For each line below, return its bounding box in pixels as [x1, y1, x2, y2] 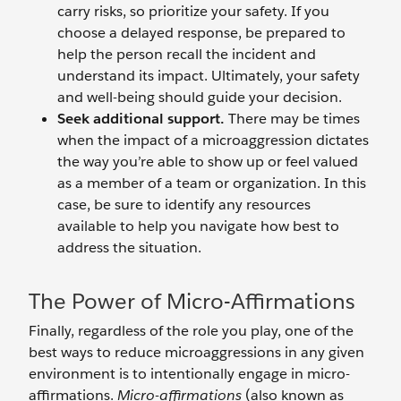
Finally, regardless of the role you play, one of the [29, 321, 354, 340]
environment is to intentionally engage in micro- [29, 364, 350, 383]
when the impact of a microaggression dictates [57, 131, 369, 149]
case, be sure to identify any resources [57, 195, 311, 214]
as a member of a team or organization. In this [57, 174, 366, 192]
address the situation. [57, 238, 201, 257]
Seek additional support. [57, 109, 228, 128]
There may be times [228, 109, 360, 128]
